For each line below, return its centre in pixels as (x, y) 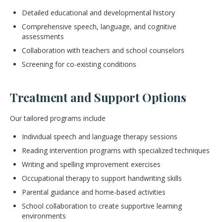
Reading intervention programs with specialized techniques (116, 150)
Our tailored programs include (58, 118)
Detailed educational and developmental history (98, 12)
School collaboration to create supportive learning (102, 206)
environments (44, 216)
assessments (43, 36)
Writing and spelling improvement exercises (91, 164)
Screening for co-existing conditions (79, 64)
